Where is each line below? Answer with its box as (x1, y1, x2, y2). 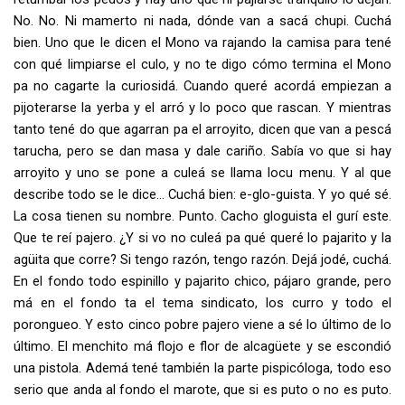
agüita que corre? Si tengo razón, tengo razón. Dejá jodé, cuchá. (14, 250, 391, 268)
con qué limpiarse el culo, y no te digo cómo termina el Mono (14, 55, 391, 72)
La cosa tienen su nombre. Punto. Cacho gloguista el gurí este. (14, 207, 391, 224)
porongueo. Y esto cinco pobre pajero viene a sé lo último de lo (14, 316, 391, 333)
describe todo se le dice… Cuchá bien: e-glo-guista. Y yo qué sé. (14, 185, 391, 202)
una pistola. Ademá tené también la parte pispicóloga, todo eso (14, 359, 391, 376)
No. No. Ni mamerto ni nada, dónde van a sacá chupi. (14, 12, 349, 29)
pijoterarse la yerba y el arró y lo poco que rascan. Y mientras (14, 99, 391, 116)
